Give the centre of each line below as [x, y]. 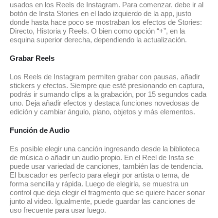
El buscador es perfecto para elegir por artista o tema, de [100, 175]
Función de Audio [40, 130]
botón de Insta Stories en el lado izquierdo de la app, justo [100, 13]
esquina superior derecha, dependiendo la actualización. [98, 40]
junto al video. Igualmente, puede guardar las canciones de [102, 201]
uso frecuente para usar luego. [58, 210]
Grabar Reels [32, 58]
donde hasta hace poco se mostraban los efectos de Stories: [106, 22]
